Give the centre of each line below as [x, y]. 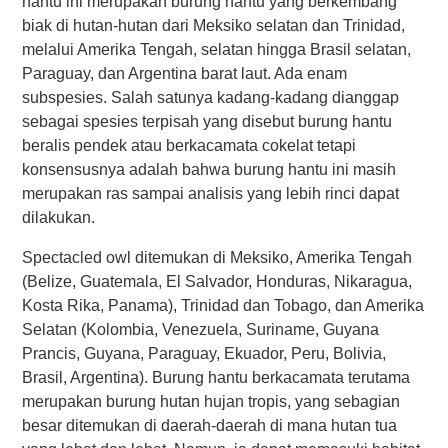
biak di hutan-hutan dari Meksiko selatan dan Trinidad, [213, 25]
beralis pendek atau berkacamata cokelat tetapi [189, 145]
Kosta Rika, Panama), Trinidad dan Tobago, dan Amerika [223, 305]
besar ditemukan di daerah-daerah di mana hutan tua [209, 425]
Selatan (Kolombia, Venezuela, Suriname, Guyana [200, 329]
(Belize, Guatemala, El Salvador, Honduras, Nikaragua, [217, 281]
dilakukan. [58, 217]
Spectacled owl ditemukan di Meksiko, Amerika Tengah [217, 257]
